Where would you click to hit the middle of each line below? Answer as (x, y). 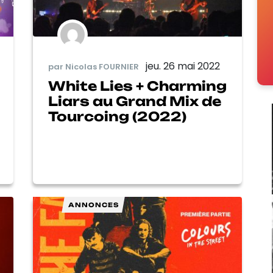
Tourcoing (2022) (117, 117)
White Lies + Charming (137, 86)
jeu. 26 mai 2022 (183, 66)
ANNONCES (93, 205)
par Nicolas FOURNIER (94, 66)
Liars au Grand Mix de (135, 101)
